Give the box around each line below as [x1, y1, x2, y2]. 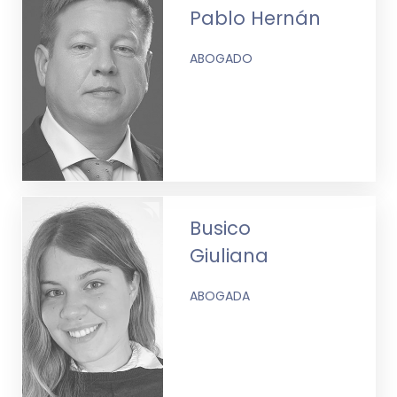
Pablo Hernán [190, 4, 322, 31]
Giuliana [190, 242, 269, 269]
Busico [190, 214, 252, 241]
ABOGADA [190, 286, 251, 305]
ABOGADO [190, 49, 253, 67]
